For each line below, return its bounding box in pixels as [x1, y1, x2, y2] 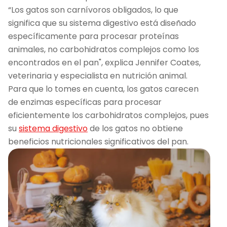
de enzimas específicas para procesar [8, 96, 162, 108]
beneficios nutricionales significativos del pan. [8, 135, 188, 147]
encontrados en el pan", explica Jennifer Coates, [8, 56, 201, 68]
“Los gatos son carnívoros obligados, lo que [8, 4, 178, 16]
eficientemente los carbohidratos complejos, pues [8, 109, 209, 121]
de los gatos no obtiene [88, 122, 183, 134]
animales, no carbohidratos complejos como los [8, 43, 199, 55]
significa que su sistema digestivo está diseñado [8, 17, 196, 29]
